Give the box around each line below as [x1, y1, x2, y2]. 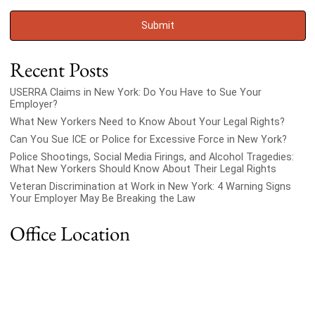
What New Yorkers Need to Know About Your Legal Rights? [9, 115, 285, 128]
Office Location [9, 220, 130, 247]
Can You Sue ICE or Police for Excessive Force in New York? [9, 134, 287, 146]
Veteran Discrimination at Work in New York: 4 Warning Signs [9, 181, 291, 193]
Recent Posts [9, 56, 108, 83]
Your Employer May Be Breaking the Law [9, 193, 195, 205]
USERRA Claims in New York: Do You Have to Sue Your [9, 86, 262, 98]
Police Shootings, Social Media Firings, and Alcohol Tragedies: [9, 151, 294, 164]
